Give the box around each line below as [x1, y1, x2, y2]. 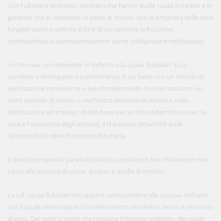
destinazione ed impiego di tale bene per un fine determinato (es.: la [7, 108, 206, 116]
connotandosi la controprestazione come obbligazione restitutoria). [7, 37, 205, 45]
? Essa [168, 60, 187, 69]
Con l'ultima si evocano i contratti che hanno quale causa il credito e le [7, 1, 212, 10]
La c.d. [7, 190, 27, 199]
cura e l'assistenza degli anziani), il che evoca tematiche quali [7, 119, 183, 128]
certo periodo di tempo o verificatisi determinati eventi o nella [7, 96, 188, 105]
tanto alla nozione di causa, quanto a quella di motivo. [7, 167, 165, 176]
